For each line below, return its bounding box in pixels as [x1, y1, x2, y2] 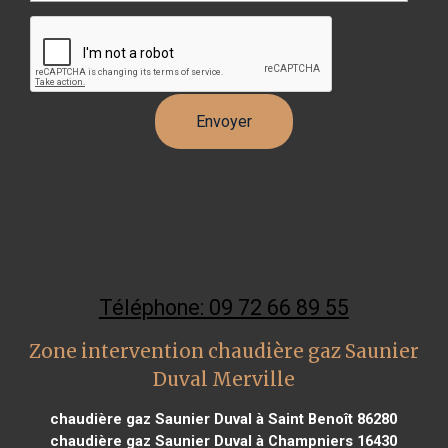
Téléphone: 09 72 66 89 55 [98, 294, 349, 320]
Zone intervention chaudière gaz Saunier [28, 339, 419, 363]
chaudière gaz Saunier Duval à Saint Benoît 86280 [50, 409, 398, 428]
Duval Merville [152, 367, 295, 391]
